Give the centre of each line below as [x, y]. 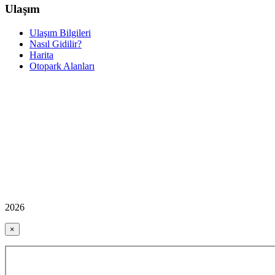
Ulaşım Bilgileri [60, 33]
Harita [41, 55]
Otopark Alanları [62, 66]
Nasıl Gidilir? [56, 44]
